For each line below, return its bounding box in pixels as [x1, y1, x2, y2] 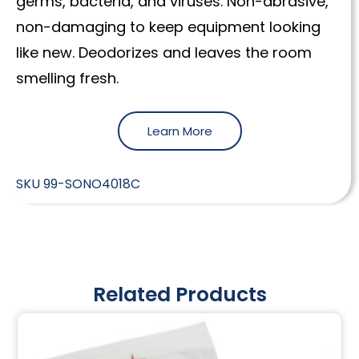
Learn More [147, 122, 212, 139]
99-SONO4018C [43, 174, 140, 193]
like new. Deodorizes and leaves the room [16, 42, 312, 63]
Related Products [92, 280, 267, 309]
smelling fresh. [16, 68, 119, 89]
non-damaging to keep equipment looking [16, 17, 321, 38]
